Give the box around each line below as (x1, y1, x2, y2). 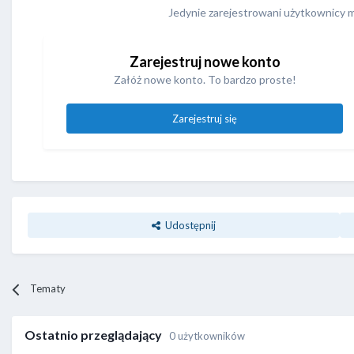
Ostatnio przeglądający (24, 327, 169, 343)
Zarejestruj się (172, 112, 237, 126)
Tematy (30, 282, 66, 296)
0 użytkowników (169, 330, 245, 343)
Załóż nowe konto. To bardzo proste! (113, 73, 296, 87)
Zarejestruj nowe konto (129, 53, 281, 71)
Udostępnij (160, 219, 216, 232)
